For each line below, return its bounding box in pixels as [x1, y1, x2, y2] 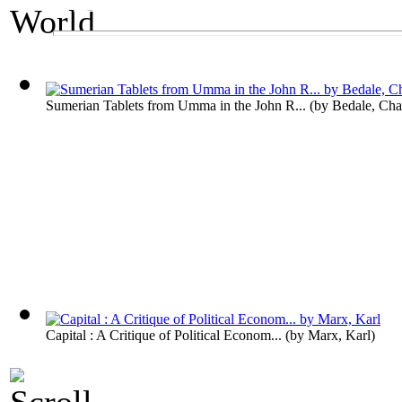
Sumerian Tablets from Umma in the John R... [46, 98, 306, 113]
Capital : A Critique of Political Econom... [46, 328, 282, 343]
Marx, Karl [308, 328, 371, 343]
